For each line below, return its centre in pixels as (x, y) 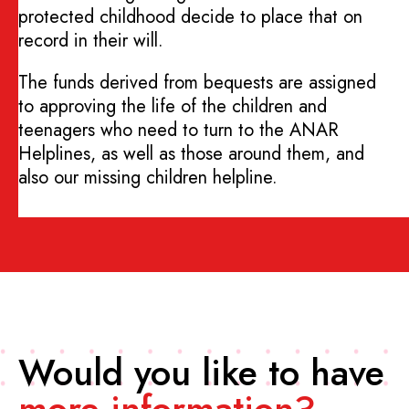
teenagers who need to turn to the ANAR (178, 130)
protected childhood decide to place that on (190, 16)
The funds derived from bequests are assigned (197, 82)
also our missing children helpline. (148, 177)
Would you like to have (201, 372)
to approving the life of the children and (173, 106)
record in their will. (91, 40)
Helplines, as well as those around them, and (191, 153)
